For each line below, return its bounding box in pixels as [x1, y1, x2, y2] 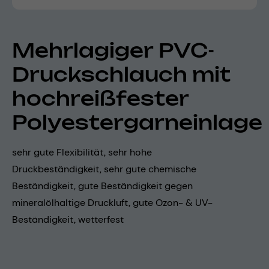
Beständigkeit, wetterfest [12, 213, 124, 226]
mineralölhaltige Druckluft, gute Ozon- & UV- [12, 196, 213, 209]
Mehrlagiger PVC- [12, 38, 214, 62]
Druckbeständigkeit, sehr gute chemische [12, 162, 196, 175]
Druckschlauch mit [12, 62, 231, 86]
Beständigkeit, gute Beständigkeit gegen [12, 179, 193, 192]
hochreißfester [12, 86, 189, 110]
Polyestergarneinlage [12, 110, 262, 134]
